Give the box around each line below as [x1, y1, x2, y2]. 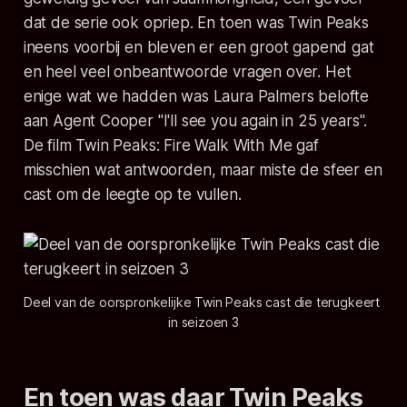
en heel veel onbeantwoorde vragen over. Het [23, 63, 352, 82]
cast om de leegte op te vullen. [23, 185, 242, 204]
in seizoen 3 [168, 314, 239, 331]
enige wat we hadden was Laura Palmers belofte [23, 87, 370, 106]
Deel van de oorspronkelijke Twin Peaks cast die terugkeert [24, 294, 381, 311]
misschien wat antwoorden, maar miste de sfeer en [23, 161, 382, 180]
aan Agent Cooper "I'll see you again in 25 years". [23, 112, 368, 131]
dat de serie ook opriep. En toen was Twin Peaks [23, 14, 369, 33]
